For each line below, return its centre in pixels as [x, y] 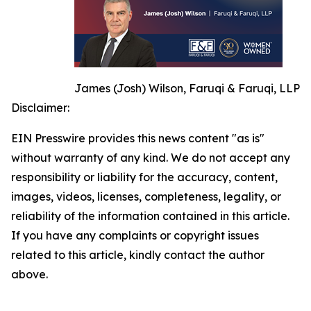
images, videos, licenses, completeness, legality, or [146, 197]
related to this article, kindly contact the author [138, 255]
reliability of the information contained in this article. [150, 216]
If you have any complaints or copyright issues [135, 236]
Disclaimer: [40, 108]
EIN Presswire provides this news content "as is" [138, 138]
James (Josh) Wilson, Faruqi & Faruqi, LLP [187, 89]
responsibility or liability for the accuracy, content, [144, 177]
